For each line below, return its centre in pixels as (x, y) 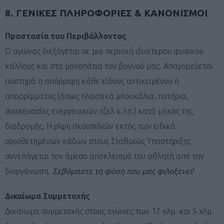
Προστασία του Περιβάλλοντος (66, 36)
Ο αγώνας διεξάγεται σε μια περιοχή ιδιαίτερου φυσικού (104, 51)
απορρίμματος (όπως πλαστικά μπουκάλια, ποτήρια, (97, 96)
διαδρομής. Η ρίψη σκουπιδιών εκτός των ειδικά (90, 126)
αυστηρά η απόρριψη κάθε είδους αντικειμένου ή (92, 81)
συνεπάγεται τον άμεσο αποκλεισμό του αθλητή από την (104, 156)
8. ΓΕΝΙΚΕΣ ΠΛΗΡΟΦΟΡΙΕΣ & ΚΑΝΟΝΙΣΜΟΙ (106, 13)
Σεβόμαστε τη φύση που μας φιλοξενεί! (123, 171)
